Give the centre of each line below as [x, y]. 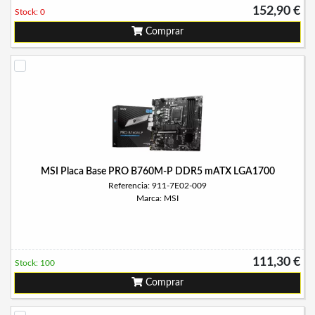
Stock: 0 [30, 12]
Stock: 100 [35, 263]
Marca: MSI [157, 198]
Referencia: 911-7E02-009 [157, 186]
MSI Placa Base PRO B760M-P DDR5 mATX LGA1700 [157, 172]
